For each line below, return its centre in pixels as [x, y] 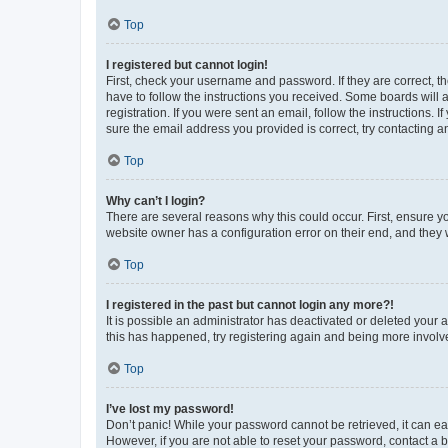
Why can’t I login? [155, 201]
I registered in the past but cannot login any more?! [250, 305]
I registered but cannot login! [187, 65]
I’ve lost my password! [170, 409]
